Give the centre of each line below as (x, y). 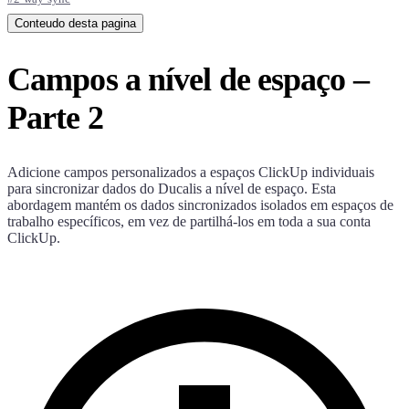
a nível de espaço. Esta (269, 188)
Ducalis (180, 188)
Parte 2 (55, 117)
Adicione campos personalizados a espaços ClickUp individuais (191, 172)
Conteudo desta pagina (75, 23)
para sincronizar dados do (83, 188)
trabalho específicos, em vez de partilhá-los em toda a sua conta (189, 221)
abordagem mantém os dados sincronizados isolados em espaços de (200, 204)
